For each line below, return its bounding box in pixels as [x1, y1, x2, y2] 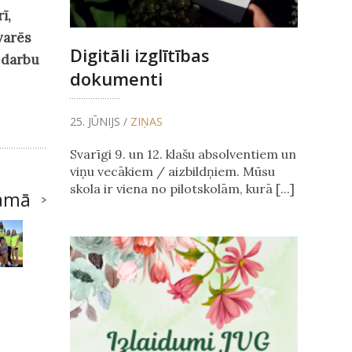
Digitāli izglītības [69, 43, 210, 68]
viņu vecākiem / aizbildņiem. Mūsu [69, 163, 275, 180]
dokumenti [69, 67, 163, 91]
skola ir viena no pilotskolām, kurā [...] [69, 181, 295, 197]
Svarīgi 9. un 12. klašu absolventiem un [69, 146, 296, 163]
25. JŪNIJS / [69, 114, 130, 130]
